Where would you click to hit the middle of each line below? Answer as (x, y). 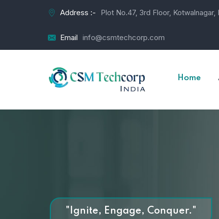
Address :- (78, 12)
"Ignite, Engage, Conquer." (131, 211)
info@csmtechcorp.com (124, 37)
